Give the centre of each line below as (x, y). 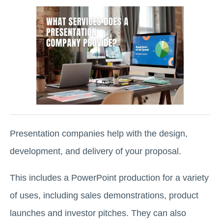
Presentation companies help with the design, (99, 134)
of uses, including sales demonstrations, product (104, 195)
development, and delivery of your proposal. (96, 151)
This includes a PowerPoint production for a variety (109, 178)
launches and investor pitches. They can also (98, 213)
